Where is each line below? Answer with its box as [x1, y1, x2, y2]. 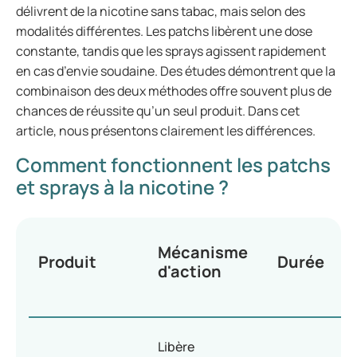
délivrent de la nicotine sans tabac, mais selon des [16, 2, 305, 20]
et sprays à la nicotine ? [16, 174, 229, 200]
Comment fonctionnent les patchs [16, 151, 331, 178]
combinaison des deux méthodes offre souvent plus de [16, 82, 331, 100]
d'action [158, 261, 222, 282]
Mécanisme [158, 241, 248, 263]
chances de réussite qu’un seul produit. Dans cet [16, 102, 300, 120]
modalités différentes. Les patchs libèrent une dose [16, 22, 312, 40]
